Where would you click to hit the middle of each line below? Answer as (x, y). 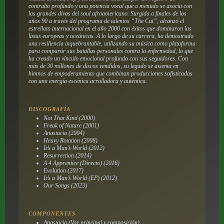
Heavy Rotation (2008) (70, 140)
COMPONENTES (52, 213)
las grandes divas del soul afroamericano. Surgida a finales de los (107, 13)
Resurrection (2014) (67, 155)
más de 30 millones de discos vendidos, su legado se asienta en (103, 66)
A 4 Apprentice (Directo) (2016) (81, 163)
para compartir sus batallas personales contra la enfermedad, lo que (110, 51)
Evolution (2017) (63, 170)
